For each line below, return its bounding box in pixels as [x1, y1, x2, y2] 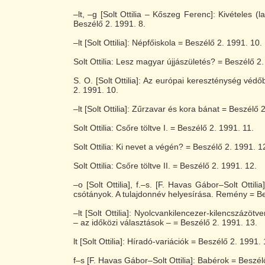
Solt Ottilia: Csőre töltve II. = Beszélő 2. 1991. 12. [73, 161, 257, 170]
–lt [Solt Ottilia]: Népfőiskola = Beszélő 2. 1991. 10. [73, 38, 262, 47]
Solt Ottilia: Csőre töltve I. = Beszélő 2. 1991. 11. [73, 123, 254, 132]
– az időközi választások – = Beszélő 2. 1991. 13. [73, 218, 257, 227]
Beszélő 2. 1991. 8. [73, 19, 146, 28]
